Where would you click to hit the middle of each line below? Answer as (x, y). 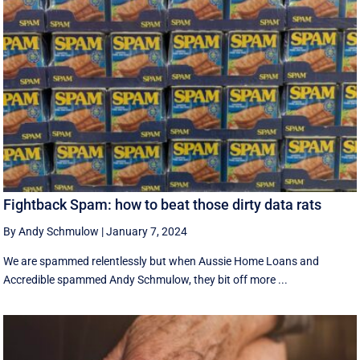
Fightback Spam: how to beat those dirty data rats (163, 205)
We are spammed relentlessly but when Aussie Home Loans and (162, 262)
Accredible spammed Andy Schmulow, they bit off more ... (146, 280)
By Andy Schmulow (51, 232)
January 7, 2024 (147, 232)
